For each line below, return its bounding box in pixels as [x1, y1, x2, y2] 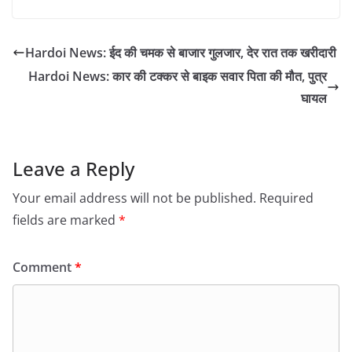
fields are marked [13, 211, 119, 229]
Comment [13, 258, 75, 277]
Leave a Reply [13, 156, 134, 182]
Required [259, 189, 313, 207]
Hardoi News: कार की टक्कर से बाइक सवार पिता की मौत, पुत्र [28, 68, 327, 86]
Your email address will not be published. [13, 189, 256, 207]
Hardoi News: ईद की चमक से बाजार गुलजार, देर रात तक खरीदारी [25, 44, 336, 62]
